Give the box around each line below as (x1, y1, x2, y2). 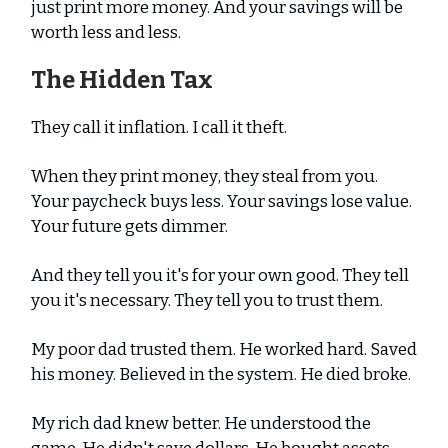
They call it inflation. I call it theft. (31, 117, 287, 138)
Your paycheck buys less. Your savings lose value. (31, 191, 412, 212)
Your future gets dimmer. (31, 216, 228, 237)
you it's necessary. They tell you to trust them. (31, 290, 383, 311)
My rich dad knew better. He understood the (31, 413, 371, 434)
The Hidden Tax (31, 66, 213, 94)
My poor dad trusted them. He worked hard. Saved (31, 339, 417, 360)
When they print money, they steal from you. (31, 166, 378, 187)
